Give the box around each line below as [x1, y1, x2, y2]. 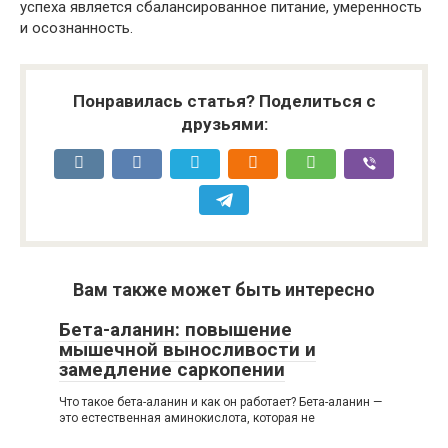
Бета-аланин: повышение [59, 318, 292, 342]
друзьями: [180, 114, 268, 135]
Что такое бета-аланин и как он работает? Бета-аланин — [59, 395, 382, 410]
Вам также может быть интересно [73, 279, 375, 301]
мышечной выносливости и [59, 338, 316, 362]
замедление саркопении [59, 358, 285, 382]
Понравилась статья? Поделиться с [72, 91, 376, 112]
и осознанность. [20, 19, 133, 38]
